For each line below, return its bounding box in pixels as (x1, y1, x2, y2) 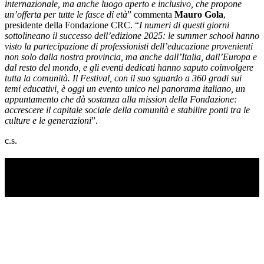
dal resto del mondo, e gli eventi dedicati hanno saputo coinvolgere (5, 62, 253, 73)
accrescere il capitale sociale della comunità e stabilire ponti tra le (5, 105, 250, 115)
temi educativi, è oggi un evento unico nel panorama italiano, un (5, 84, 245, 94)
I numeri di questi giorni (139, 20, 229, 31)
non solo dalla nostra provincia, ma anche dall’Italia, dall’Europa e (5, 52, 257, 62)
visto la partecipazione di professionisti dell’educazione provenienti (5, 41, 253, 52)
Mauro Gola (174, 9, 223, 20)
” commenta (127, 9, 174, 20)
